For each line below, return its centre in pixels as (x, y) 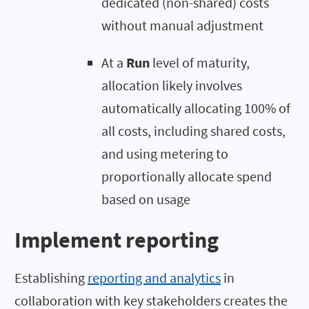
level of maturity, (200, 62)
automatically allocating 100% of (196, 108)
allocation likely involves (172, 85)
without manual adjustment (182, 25)
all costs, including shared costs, (193, 130)
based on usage (146, 199)
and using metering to (165, 153)
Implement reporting (117, 240)
